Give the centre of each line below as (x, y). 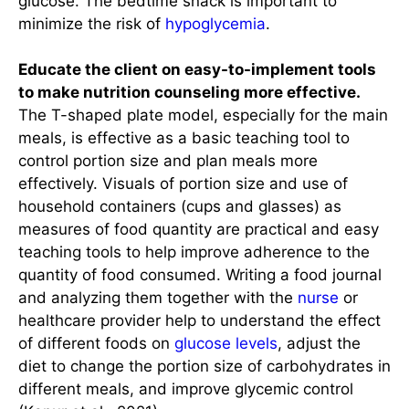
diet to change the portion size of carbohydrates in (204, 367)
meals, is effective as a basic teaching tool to (184, 138)
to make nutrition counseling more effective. (189, 93)
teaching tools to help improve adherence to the (194, 252)
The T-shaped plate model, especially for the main (203, 115)
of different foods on (96, 344)
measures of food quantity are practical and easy (199, 230)
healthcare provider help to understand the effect (199, 321)
